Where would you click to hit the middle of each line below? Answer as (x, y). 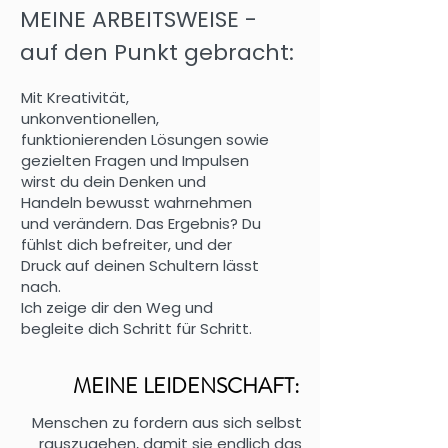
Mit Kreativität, (75, 97)
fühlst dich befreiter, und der (126, 244)
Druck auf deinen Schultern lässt (140, 265)
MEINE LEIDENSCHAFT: (186, 386)
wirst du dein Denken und (113, 181)
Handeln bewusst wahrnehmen (136, 202)
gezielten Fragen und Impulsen (135, 160)
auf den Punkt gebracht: (157, 52)
